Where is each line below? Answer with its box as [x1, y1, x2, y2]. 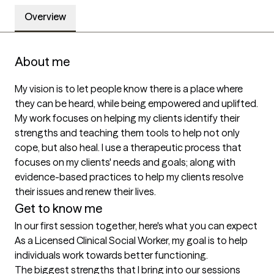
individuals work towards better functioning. [15, 249, 208, 262]
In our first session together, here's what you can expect [15, 220, 257, 232]
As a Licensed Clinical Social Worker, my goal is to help [15, 234, 248, 247]
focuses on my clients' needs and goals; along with [15, 156, 235, 169]
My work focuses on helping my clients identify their [15, 112, 240, 125]
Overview [24, 10, 66, 23]
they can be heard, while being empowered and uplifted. [15, 97, 258, 110]
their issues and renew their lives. [15, 185, 156, 198]
